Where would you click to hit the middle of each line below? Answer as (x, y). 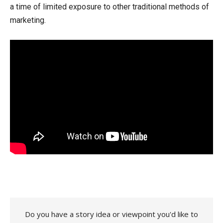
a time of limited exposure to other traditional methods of (110, 7)
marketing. (28, 20)
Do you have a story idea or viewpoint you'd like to (111, 214)
